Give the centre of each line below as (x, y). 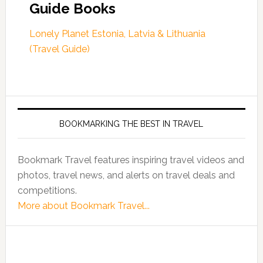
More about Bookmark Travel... (83, 206)
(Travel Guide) (59, 49)
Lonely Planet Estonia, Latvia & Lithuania (117, 34)
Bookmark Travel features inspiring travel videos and (131, 160)
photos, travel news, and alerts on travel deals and (126, 175)
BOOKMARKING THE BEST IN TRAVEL (131, 124)
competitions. (47, 190)
